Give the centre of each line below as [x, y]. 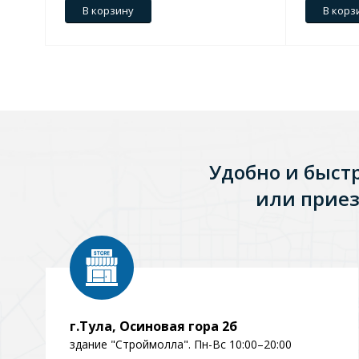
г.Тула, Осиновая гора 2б [153, 326]
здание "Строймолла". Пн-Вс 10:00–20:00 [181, 344]
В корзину [108, 11]
